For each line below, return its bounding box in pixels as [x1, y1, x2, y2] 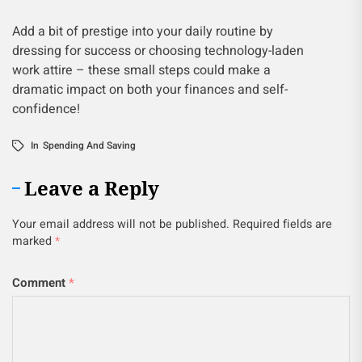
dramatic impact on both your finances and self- [12, 80, 288, 99]
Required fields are [233, 216, 332, 233]
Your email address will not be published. [12, 216, 229, 233]
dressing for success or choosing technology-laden [12, 41, 304, 61]
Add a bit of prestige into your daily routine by [12, 22, 273, 41]
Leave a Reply [24, 175, 159, 201]
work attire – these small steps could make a [12, 61, 271, 80]
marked [12, 233, 55, 250]
